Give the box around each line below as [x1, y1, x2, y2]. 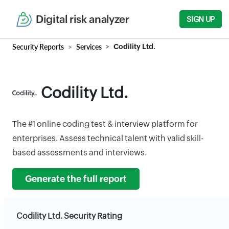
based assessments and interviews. [12, 148, 147, 157]
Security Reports [12, 42, 64, 51]
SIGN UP [187, 15, 215, 24]
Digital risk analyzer [36, 13, 129, 26]
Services [76, 42, 102, 51]
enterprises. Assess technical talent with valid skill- [12, 133, 203, 143]
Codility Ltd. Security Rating [16, 211, 122, 221]
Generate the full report [25, 174, 127, 184]
